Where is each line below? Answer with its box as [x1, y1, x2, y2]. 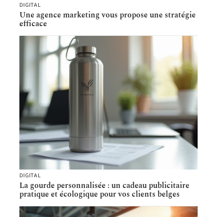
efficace [19, 17, 47, 30]
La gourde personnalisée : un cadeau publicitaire [19, 179, 189, 191]
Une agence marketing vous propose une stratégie [19, 9, 196, 21]
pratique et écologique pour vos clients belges [19, 188, 180, 200]
